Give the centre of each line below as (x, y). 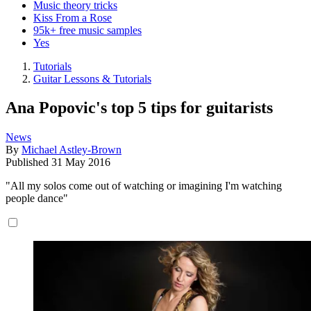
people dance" (37, 199)
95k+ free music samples (87, 30)
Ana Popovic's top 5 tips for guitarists (139, 108)
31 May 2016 (81, 162)
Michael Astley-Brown (72, 150)
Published (28, 162)
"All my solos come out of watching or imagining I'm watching (144, 186)
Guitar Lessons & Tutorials (92, 78)
